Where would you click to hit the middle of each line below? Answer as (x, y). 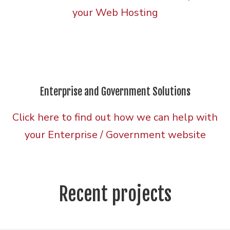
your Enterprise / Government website (115, 135)
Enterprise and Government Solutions (115, 91)
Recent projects (115, 194)
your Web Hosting (115, 12)
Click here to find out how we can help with (115, 117)
